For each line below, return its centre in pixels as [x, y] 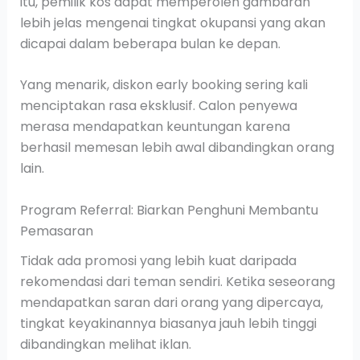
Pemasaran [56, 231]
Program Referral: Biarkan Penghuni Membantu [169, 210]
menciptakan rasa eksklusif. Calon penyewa [158, 106]
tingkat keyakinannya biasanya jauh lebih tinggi [168, 324]
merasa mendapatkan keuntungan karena [155, 127]
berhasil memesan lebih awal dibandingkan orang [177, 148]
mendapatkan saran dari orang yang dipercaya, [171, 303]
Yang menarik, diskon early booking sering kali [164, 85]
